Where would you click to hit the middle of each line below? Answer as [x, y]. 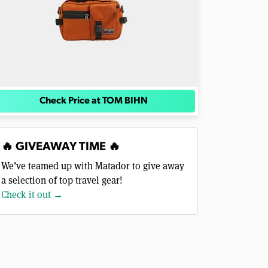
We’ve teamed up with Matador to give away [93, 166]
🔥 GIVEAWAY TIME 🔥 [61, 147]
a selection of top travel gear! [62, 180]
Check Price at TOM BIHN [93, 101]
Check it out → [32, 195]
